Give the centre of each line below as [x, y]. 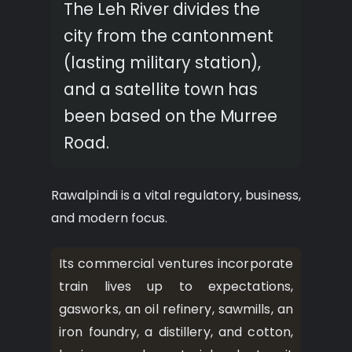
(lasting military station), [162, 63]
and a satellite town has [161, 90]
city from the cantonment [169, 36]
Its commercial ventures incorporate [176, 263]
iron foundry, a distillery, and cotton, [176, 332]
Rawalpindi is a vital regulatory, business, [176, 195]
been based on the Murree [170, 116]
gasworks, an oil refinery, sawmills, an [176, 309]
